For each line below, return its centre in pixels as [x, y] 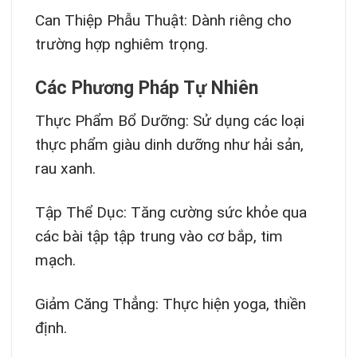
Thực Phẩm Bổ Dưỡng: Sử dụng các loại [169, 120]
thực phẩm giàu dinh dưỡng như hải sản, [169, 144]
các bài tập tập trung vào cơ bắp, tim [159, 236]
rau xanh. [65, 168]
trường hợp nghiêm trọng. [121, 45]
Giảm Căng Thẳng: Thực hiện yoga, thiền [170, 304]
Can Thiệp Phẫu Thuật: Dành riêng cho [163, 21]
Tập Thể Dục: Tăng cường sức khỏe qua [171, 212]
